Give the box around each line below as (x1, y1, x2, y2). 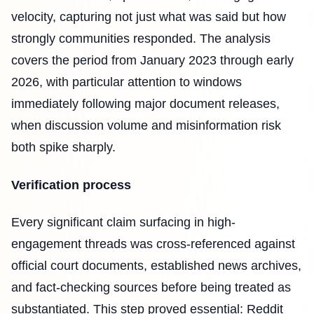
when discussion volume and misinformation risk (11, 118, 281, 133)
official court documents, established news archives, (11, 259, 301, 273)
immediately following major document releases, (11, 97, 280, 111)
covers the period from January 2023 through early (11, 53, 294, 68)
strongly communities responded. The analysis (11, 32, 271, 46)
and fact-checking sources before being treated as (11, 280, 291, 295)
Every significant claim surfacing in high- (11, 215, 235, 230)
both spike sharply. (11, 140, 116, 155)
